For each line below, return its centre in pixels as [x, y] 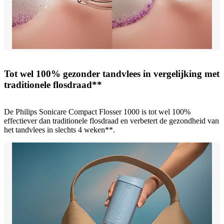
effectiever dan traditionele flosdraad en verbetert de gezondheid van [111, 121]
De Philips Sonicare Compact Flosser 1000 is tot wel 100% [97, 112]
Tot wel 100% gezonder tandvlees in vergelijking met [112, 73]
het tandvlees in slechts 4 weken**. [59, 130]
